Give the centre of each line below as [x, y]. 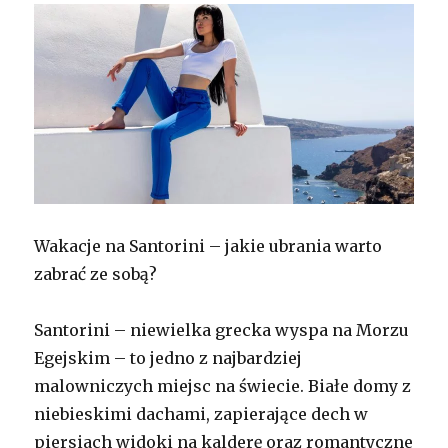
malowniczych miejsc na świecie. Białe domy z [223, 385]
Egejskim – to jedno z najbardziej [168, 357]
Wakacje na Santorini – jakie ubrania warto [208, 245]
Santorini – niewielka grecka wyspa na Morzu [222, 329]
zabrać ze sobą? [96, 273]
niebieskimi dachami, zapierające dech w [201, 413]
